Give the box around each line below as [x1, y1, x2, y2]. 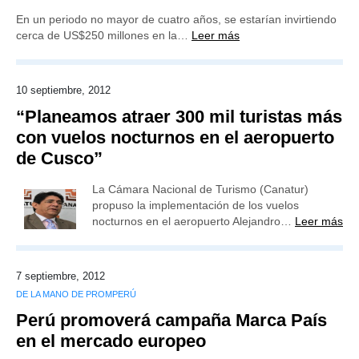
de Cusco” [16, 148, 103, 168]
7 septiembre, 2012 [16, 270, 105, 282]
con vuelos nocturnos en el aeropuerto [16, 127, 334, 147]
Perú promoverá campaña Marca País [16, 310, 327, 330]
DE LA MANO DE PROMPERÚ [16, 289, 136, 299]
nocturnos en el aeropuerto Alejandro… [92, 215, 295, 228]
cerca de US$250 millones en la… [16, 29, 192, 42]
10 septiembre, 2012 [16, 84, 111, 96]
